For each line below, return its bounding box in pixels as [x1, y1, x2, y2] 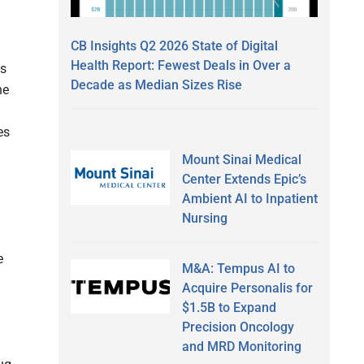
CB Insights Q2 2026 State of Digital [71, 37, 278, 54]
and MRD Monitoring [181, 338, 301, 354]
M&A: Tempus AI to [181, 260, 295, 276]
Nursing [181, 210, 227, 226]
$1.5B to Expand [181, 299, 276, 315]
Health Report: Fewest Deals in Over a [71, 57, 291, 73]
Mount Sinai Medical [181, 151, 301, 167]
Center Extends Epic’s [181, 171, 306, 187]
